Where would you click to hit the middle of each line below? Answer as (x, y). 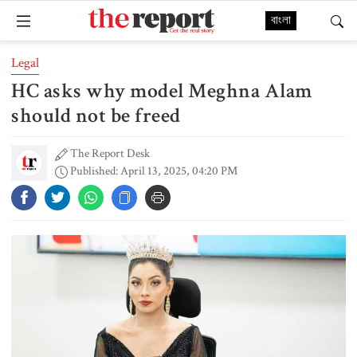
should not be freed (96, 116)
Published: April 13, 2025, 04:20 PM (153, 171)
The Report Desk (110, 153)
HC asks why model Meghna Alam (162, 91)
